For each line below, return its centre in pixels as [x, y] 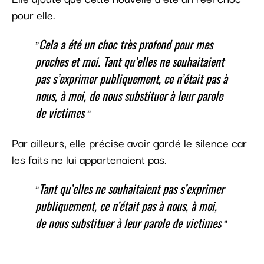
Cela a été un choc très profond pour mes [126, 44]
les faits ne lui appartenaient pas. [89, 159]
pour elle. [34, 15]
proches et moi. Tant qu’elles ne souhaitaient [130, 62]
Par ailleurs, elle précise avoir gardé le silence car [129, 143]
